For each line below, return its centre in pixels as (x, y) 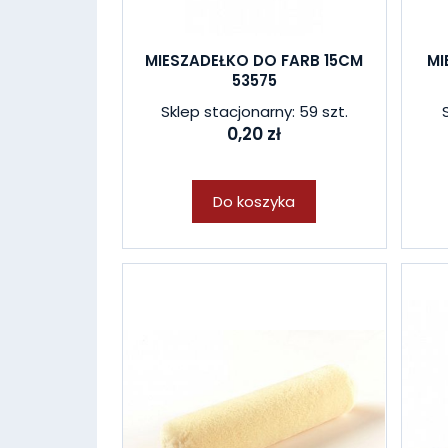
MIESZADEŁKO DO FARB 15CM (254, 60)
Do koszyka (254, 201)
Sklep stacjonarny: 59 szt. (254, 111)
